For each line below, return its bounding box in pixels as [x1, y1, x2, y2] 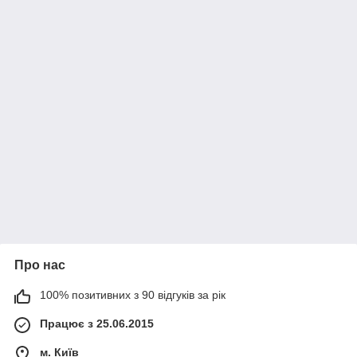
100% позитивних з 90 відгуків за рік [40, 288, 226, 301]
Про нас [14, 258, 65, 272]
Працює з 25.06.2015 [40, 317, 154, 330]
